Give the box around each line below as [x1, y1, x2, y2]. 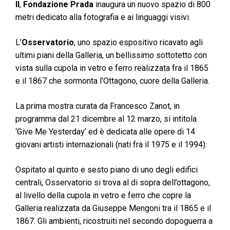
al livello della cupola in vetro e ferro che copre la [15, 190, 191, 201]
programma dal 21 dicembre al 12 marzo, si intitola [15, 114, 197, 124]
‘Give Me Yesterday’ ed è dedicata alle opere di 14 [15, 127, 195, 137]
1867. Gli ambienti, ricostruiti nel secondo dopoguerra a [15, 216, 213, 226]
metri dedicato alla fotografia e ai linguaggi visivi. [15, 12, 190, 23]
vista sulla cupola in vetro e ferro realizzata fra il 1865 [15, 63, 208, 73]
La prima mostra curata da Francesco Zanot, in [15, 101, 180, 111]
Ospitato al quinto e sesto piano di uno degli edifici [15, 165, 198, 175]
